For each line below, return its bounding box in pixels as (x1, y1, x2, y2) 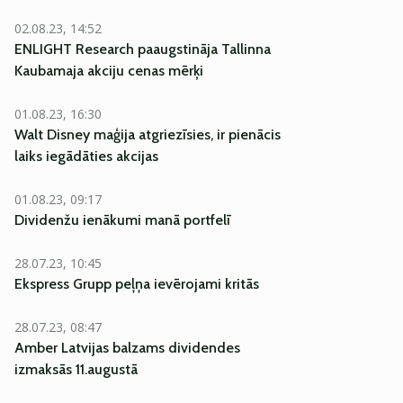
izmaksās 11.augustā (14, 361, 138, 378)
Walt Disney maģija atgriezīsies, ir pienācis (14, 126, 281, 143)
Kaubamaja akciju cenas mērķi (14, 62, 203, 79)
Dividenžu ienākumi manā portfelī (14, 211, 230, 228)
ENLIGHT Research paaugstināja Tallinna (14, 40, 271, 58)
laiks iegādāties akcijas (14, 148, 158, 165)
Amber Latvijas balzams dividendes (14, 339, 240, 356)
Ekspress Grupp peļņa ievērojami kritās (14, 275, 259, 292)
